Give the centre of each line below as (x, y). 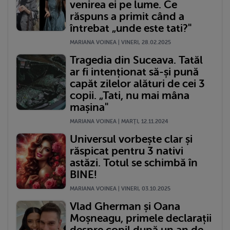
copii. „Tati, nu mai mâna (130, 95)
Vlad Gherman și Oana (125, 206)
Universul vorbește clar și (131, 139)
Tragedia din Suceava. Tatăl (136, 60)
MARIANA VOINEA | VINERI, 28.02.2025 (120, 42)
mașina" (89, 107)
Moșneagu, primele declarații (141, 218)
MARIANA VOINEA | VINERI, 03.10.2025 (120, 188)
